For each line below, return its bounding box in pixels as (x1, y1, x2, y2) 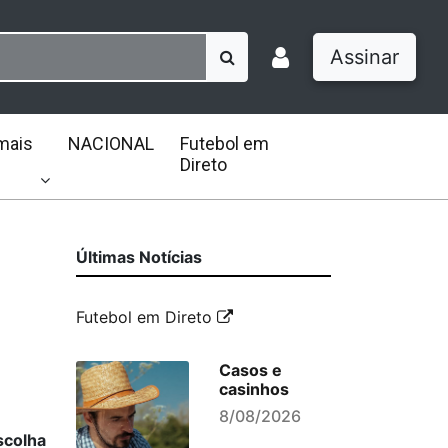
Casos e (218, 360, 282, 380)
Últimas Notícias (76, 247, 202, 267)
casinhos (218, 379, 289, 399)
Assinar (330, 45, 399, 69)
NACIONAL (67, 133, 154, 154)
